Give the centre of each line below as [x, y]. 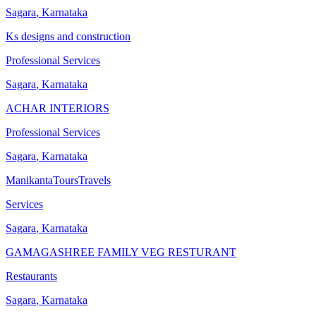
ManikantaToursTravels [58, 181]
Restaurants [31, 276]
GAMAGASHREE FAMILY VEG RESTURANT [121, 253]
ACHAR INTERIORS [57, 109]
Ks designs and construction [68, 37]
